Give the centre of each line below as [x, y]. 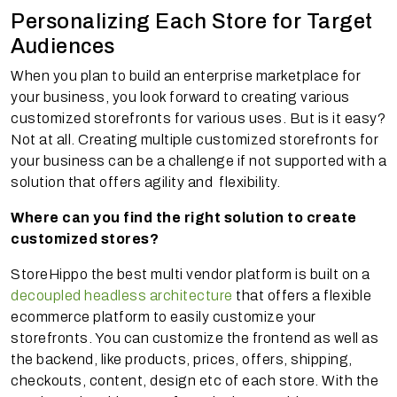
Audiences [68, 46]
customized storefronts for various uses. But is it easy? [198, 118]
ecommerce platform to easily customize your [163, 316]
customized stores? [85, 238]
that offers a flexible [302, 295]
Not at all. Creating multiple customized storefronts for [195, 139]
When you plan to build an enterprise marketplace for [186, 75]
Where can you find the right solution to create [184, 217]
